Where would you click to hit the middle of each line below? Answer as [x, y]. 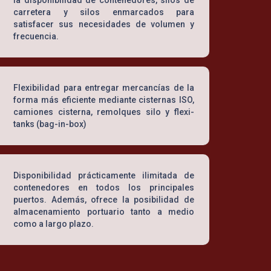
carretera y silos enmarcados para [104, 12]
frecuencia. [36, 36]
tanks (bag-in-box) [50, 124]
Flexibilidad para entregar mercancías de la [104, 87]
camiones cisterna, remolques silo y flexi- [104, 112]
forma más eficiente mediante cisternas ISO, [104, 100]
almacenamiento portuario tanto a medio [104, 211]
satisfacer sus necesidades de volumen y [104, 24]
